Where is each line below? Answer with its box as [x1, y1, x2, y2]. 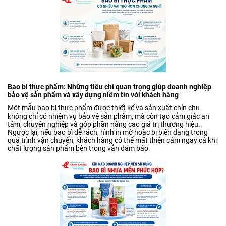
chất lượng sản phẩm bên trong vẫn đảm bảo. [8, 144, 150, 153]
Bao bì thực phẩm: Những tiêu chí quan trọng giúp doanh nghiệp [8, 83, 211, 91]
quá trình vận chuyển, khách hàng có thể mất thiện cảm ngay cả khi [8, 136, 217, 145]
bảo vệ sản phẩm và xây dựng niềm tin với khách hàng [8, 91, 179, 99]
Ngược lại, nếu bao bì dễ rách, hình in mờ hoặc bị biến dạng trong [8, 128, 208, 137]
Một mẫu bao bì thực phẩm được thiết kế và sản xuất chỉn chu [8, 104, 200, 112]
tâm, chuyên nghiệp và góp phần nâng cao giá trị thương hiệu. [8, 120, 200, 129]
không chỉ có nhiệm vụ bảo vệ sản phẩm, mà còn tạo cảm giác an [8, 112, 209, 121]
